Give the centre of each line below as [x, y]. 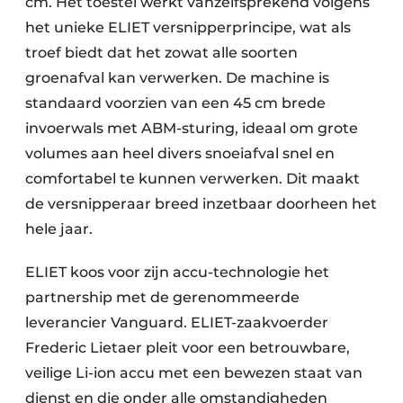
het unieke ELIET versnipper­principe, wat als [188, 27]
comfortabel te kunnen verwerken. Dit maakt [193, 178]
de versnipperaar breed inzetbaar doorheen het [201, 203]
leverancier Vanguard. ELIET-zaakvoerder [177, 322]
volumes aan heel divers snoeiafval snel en [180, 153]
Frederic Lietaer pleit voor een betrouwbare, [188, 347]
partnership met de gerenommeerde [162, 297]
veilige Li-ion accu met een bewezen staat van [194, 372]
